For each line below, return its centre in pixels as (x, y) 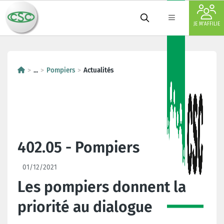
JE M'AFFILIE (206, 24)
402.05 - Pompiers (78, 147)
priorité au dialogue (85, 207)
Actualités (98, 70)
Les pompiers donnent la (102, 187)
